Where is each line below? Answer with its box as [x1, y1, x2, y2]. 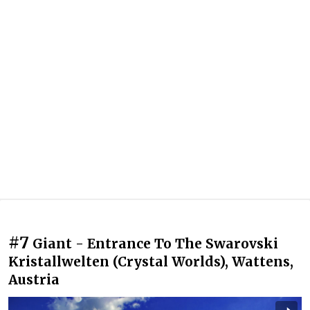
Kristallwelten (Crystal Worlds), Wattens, [8, 253, 293, 271]
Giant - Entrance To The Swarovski [33, 235, 278, 253]
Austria [8, 271, 60, 289]
